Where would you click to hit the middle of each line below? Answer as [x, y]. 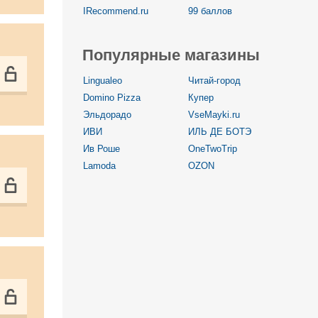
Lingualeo [103, 81]
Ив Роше [102, 149]
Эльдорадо [107, 115]
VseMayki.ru [214, 115]
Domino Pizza [112, 98]
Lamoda [99, 166]
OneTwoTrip [213, 149]
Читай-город [214, 81]
